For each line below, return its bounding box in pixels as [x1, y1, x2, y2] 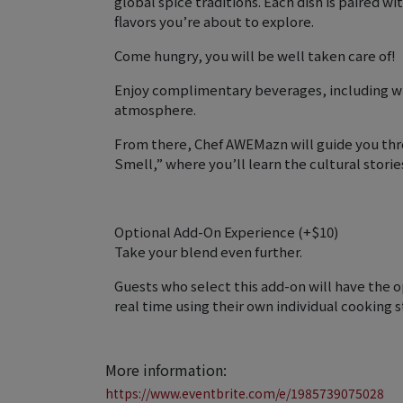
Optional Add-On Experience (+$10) [114, 222, 338, 241]
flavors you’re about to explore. [114, 12, 314, 31]
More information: [105, 359, 227, 381]
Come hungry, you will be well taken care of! [114, 46, 396, 65]
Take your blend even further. [114, 242, 302, 261]
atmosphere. [114, 100, 196, 119]
